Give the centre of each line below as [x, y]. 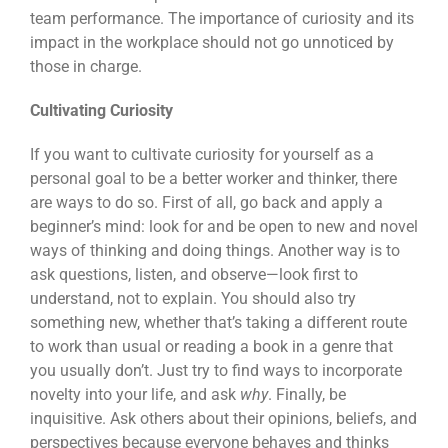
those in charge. [88, 66]
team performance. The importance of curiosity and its [222, 18]
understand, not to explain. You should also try [193, 298]
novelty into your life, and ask [135, 394]
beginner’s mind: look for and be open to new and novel [224, 226]
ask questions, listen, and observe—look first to [194, 274]
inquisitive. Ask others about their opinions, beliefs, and [223, 418]
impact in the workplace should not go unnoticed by [212, 42]
